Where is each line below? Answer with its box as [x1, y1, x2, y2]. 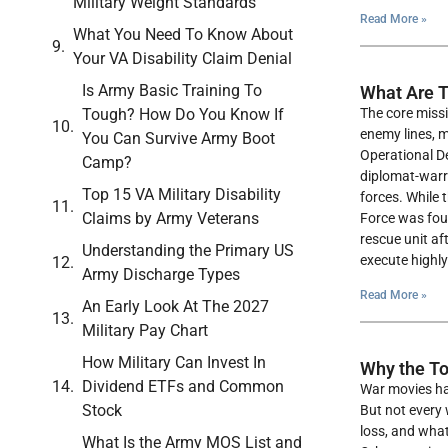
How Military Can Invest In [82, 353, 266, 373]
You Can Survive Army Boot [82, 129, 275, 149]
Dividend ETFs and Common [82, 377, 284, 397]
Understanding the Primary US [82, 241, 294, 261]
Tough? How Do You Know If [82, 105, 284, 125]
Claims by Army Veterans [82, 209, 259, 229]
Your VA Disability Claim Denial [73, 49, 292, 69]
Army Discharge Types [82, 265, 240, 285]
